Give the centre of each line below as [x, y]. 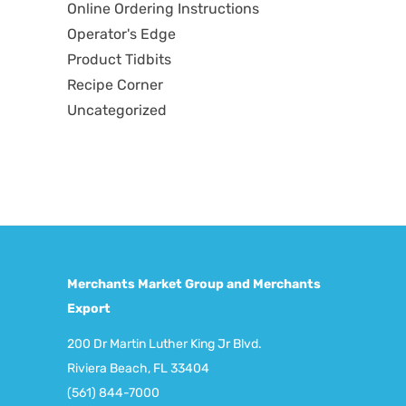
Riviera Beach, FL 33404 [138, 368]
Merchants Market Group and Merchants [194, 284]
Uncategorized [117, 110]
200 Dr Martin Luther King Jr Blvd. [164, 344]
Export [89, 309]
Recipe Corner [115, 85]
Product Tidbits [119, 59]
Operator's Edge [121, 34]
